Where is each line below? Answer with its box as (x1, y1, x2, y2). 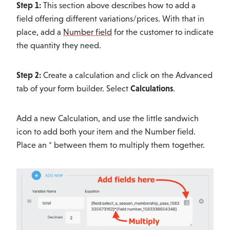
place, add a (16, 27, 63, 37)
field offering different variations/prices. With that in (16, 13, 204, 24)
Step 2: (16, 70, 41, 80)
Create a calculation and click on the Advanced (41, 70, 213, 80)
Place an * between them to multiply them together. (16, 140, 205, 150)
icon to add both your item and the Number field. (16, 126, 196, 137)
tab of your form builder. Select (16, 83, 130, 93)
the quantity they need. (16, 40, 101, 50)
